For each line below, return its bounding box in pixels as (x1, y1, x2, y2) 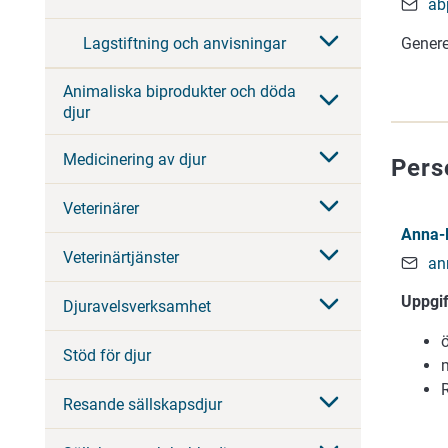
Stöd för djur (63, 345, 151, 365)
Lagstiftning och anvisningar (83, 33, 286, 53)
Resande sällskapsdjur (63, 394, 222, 414)
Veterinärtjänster (63, 247, 179, 267)
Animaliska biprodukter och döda (63, 81, 296, 101)
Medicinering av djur (63, 149, 206, 169)
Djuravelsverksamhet (63, 296, 211, 316)
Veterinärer (63, 198, 139, 218)
